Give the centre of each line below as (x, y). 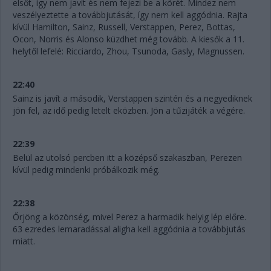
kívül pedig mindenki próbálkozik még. (87, 169)
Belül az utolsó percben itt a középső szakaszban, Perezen (127, 157)
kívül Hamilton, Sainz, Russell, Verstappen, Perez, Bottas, (124, 27)
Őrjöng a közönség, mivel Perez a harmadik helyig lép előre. (129, 217)
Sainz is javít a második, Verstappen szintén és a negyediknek (132, 98)
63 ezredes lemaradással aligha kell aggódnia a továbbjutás (129, 229)
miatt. (25, 241)
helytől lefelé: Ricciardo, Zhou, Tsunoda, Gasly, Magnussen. (130, 51)
